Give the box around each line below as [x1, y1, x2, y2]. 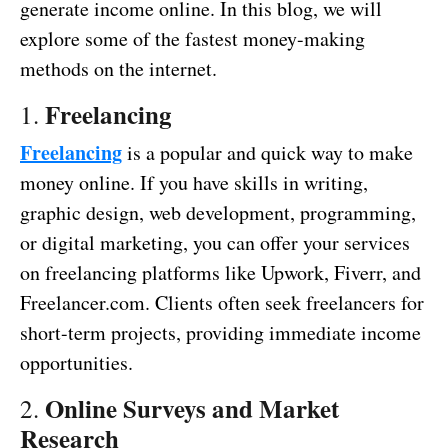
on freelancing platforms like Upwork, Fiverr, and [20, 259, 421, 287]
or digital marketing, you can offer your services [20, 229, 410, 257]
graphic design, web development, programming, [20, 199, 416, 227]
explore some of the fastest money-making [20, 25, 365, 53]
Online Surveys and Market [45, 390, 339, 428]
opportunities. [20, 349, 133, 377]
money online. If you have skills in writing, [20, 169, 368, 197]
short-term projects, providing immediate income [20, 319, 421, 347]
